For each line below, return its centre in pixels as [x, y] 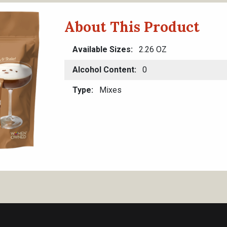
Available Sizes [102, 49]
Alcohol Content [103, 70]
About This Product [132, 27]
